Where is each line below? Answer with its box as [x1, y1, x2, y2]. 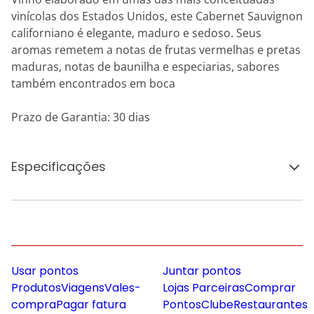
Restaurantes [233, 296, 308, 313]
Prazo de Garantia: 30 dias [11, 109, 150, 125]
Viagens [61, 280, 104, 296]
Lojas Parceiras [163, 280, 245, 296]
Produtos [11, 280, 61, 296]
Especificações [11, 158, 106, 175]
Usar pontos [11, 263, 78, 279]
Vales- [104, 280, 141, 296]
